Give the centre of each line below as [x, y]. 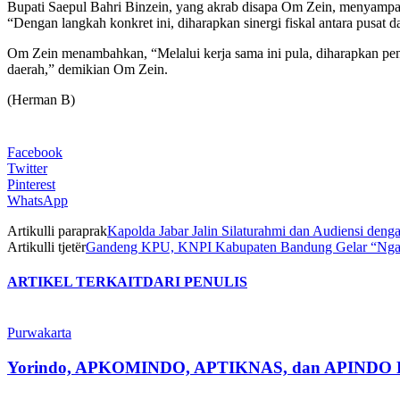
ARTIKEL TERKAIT [75, 282]
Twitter [27, 168]
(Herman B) [41, 99]
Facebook [35, 152]
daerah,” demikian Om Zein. [87, 69]
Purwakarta [39, 333]
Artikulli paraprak [57, 230]
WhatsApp [37, 200]
